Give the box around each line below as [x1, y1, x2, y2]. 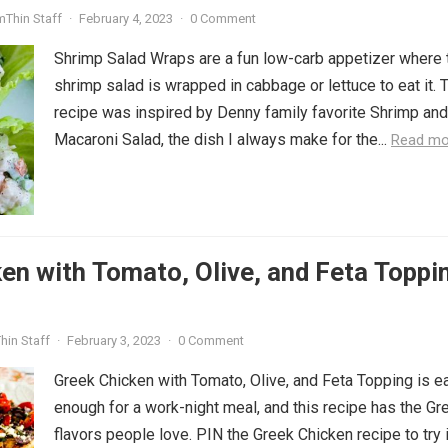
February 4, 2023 [79, 11, 173, 26]
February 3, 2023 [67, 333, 161, 348]
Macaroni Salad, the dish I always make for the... [54, 130, 391, 149]
